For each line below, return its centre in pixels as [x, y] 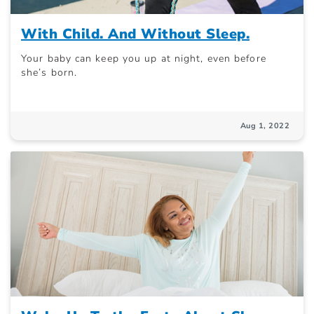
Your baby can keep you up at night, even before [144, 59]
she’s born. [49, 73]
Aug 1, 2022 [265, 126]
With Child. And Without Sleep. [135, 34]
